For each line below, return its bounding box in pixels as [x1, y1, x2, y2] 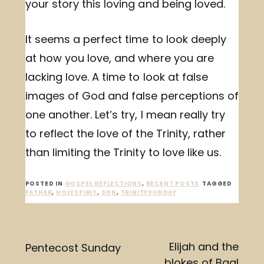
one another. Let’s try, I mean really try [25, 107, 226, 123]
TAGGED [202, 179, 232, 189]
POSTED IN [25, 179, 65, 189]
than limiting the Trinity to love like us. [25, 145, 225, 160]
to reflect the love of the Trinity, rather [25, 126, 226, 141]
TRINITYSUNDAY [120, 188, 177, 197]
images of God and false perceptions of [25, 88, 239, 104]
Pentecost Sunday [25, 240, 121, 256]
